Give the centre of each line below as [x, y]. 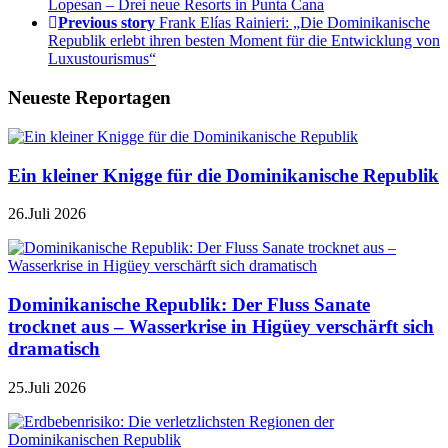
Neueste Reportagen [89, 98]
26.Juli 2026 [47, 214]
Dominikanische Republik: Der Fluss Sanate [189, 305]
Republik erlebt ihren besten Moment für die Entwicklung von [244, 41]
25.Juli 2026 [47, 387]
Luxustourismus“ [102, 59]
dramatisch [54, 349]
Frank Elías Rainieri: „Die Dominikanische [294, 23]
